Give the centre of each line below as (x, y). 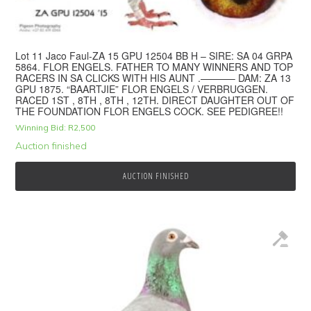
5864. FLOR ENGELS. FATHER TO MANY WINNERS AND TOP (154, 67)
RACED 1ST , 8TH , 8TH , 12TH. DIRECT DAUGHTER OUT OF (155, 100)
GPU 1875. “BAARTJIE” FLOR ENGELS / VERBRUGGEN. (142, 89)
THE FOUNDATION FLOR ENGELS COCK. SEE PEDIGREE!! (150, 111)
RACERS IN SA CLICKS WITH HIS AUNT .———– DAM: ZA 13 (153, 78)
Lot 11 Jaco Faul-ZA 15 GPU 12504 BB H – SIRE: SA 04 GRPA (154, 56)
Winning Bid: (41, 128)
